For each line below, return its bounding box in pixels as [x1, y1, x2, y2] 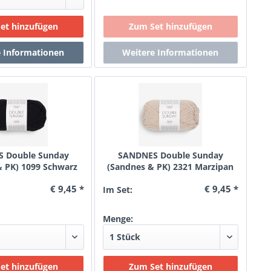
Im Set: [102, 184, 132, 195]
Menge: [102, 213, 133, 224]
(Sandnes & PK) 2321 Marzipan [107, 161, 234, 172]
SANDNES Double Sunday [117, 149, 223, 161]
